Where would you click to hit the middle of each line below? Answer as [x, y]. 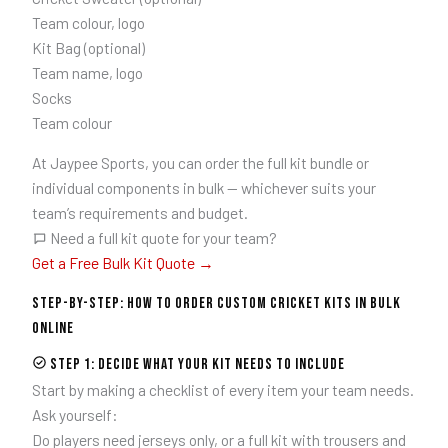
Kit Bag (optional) [88, 47]
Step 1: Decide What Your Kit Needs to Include [196, 364]
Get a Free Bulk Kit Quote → [122, 263]
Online [52, 328]
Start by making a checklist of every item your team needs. [222, 389]
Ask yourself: [74, 414]
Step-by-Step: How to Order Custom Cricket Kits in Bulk [216, 303]
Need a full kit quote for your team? [162, 238]
